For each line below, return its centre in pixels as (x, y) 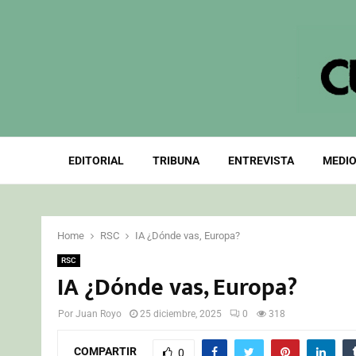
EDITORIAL (96, 161)
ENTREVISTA (261, 161)
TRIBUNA (176, 161)
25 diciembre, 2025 (181, 314)
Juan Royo (99, 314)
